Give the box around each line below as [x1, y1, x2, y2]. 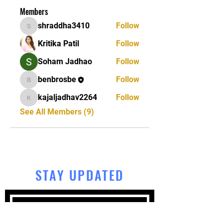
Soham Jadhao [38, 57, 92, 66]
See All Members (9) [20, 107, 94, 116]
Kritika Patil [38, 39, 79, 48]
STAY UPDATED [35, 165, 124, 185]
